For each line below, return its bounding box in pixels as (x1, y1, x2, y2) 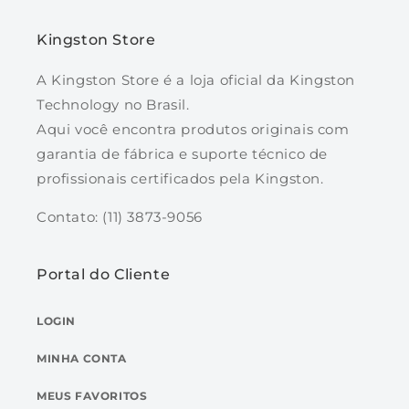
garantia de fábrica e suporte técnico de (37, 145, 329, 163)
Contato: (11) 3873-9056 (37, 208, 203, 226)
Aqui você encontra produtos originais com (37, 121, 350, 139)
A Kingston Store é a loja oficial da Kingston (37, 71, 356, 89)
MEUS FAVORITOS (37, 389, 148, 404)
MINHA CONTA (37, 351, 127, 366)
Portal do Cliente (37, 266, 171, 284)
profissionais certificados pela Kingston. (37, 170, 324, 188)
